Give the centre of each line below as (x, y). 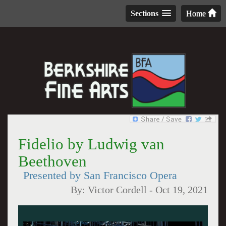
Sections (145, 13)
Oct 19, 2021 (182, 190)
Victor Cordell (118, 190)
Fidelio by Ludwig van (91, 144)
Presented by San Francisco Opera (100, 176)
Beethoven (52, 161)
